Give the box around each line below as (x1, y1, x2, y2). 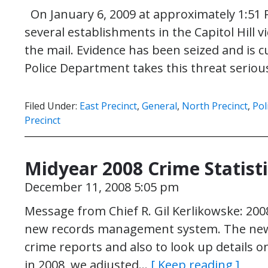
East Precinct (80, 99, 137, 112)
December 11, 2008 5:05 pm (25, 179, 179, 195)
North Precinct (182, 99, 248, 112)
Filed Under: (25, 99, 80, 112)
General (142, 99, 177, 112)
